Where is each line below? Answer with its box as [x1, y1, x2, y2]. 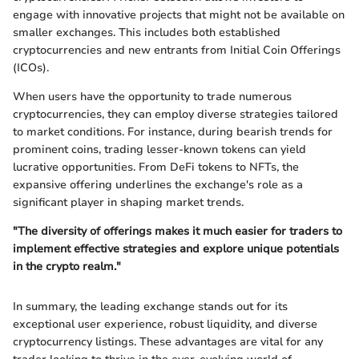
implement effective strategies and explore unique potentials [13, 240, 339, 256]
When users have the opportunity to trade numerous [13, 88, 292, 104]
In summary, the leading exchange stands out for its [13, 298, 288, 314]
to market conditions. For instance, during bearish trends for [13, 123, 333, 139]
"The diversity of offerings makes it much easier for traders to [13, 223, 342, 239]
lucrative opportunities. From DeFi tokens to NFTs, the [13, 159, 299, 175]
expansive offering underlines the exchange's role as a [13, 176, 303, 192]
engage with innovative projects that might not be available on [13, 6, 345, 22]
